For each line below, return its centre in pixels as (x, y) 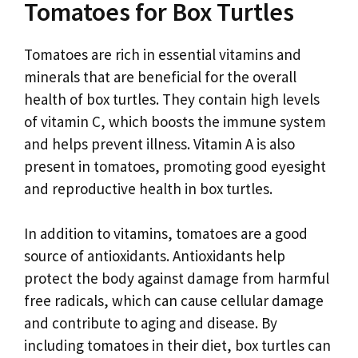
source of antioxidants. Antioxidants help (155, 256)
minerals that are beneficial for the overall (160, 76)
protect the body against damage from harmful (177, 278)
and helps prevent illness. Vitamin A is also (159, 143)
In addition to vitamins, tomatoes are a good (166, 234)
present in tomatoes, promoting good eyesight (175, 166)
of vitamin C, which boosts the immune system (175, 121)
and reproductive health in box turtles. (148, 188)
